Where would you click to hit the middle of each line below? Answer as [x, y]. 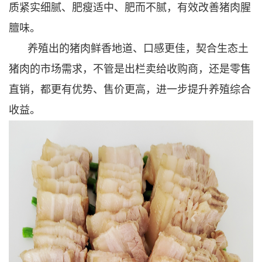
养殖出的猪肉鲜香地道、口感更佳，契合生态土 [138, 48]
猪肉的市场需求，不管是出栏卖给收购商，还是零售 [130, 69]
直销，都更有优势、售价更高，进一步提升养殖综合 [130, 89]
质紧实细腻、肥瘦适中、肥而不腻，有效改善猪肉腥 [130, 7]
